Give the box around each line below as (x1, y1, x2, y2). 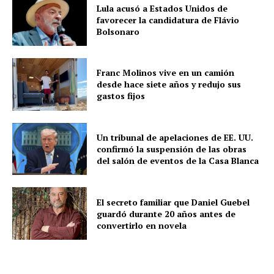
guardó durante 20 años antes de (97, 207, 236, 220)
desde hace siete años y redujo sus (97, 78, 242, 91)
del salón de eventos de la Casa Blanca (97, 154, 259, 166)
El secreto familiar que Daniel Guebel (97, 196, 250, 208)
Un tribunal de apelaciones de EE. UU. (97, 131, 254, 143)
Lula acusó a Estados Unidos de (97, 2, 228, 14)
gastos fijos (97, 90, 146, 102)
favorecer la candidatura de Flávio (97, 13, 240, 26)
